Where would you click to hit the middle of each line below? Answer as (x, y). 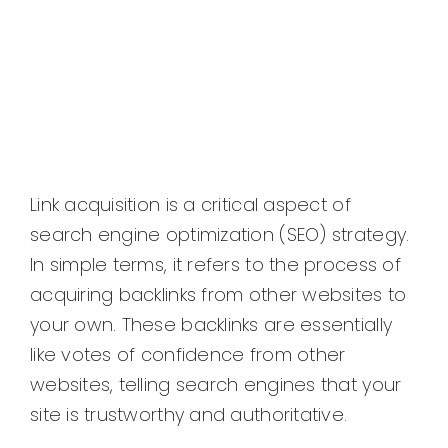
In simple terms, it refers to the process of (215, 265)
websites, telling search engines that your (215, 385)
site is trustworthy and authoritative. (188, 415)
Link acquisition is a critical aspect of (190, 205)
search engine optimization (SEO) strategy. (219, 235)
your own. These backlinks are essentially (211, 325)
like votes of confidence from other (187, 355)
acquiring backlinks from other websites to (218, 295)
